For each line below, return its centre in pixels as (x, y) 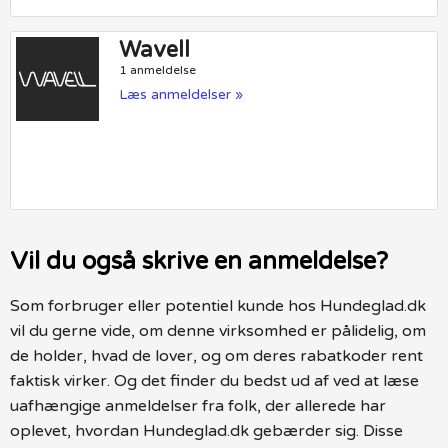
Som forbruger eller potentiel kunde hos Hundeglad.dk (218, 305)
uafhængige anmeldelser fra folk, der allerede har (198, 405)
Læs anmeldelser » (181, 95)
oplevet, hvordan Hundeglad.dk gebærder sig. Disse (206, 430)
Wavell (155, 50)
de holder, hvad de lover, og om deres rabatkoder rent (216, 355)
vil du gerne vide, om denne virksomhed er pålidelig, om (218, 330)
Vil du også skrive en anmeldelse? (199, 261)
